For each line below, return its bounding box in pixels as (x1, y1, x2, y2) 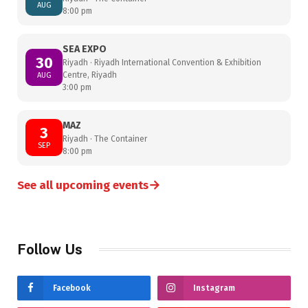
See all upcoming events (17, 177, 148, 192)
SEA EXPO (63, 43, 107, 55)
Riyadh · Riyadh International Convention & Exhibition (63, 57, 261, 67)
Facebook (53, 283, 91, 293)
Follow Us (17, 241, 82, 258)
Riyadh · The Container (63, 133, 147, 144)
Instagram (193, 283, 235, 293)
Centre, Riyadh (63, 69, 117, 80)
